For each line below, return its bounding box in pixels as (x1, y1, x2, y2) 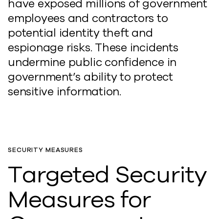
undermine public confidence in (8, 55, 177, 70)
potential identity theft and (8, 25, 153, 41)
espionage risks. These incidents (8, 40, 178, 55)
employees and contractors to (8, 11, 168, 26)
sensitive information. (8, 84, 121, 99)
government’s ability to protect (8, 69, 173, 85)
